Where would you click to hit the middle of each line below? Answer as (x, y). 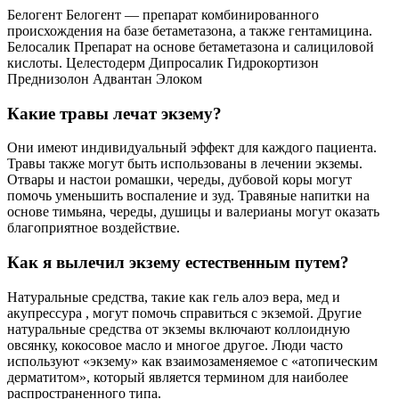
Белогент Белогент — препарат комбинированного (163, 14)
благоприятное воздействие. (94, 228)
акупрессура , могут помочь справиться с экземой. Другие (184, 313)
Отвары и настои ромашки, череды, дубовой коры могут (179, 180)
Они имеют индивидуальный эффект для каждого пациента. (192, 148)
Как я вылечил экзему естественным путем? (178, 262)
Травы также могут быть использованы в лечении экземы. (185, 164)
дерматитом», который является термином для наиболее (178, 377)
